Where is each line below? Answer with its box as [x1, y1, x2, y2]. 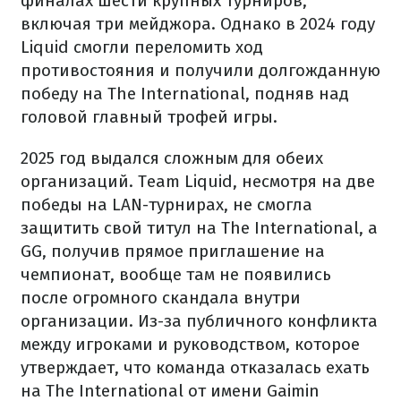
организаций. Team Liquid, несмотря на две [21, 171, 375, 192]
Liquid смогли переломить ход [21, 37, 263, 57]
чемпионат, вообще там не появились [21, 264, 331, 285]
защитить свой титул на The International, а [21, 218, 378, 238]
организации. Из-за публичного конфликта [21, 311, 378, 331]
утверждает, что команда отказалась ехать [21, 357, 370, 378]
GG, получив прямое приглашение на [21, 241, 325, 261]
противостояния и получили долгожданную [21, 60, 380, 81]
